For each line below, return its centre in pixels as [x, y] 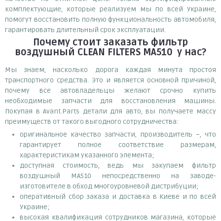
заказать [126, 42]
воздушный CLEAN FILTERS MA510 [95, 52]
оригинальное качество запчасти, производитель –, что [118, 134]
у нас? [190, 52]
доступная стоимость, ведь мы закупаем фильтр [118, 165]
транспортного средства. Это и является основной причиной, [110, 80]
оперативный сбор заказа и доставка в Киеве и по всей [118, 196]
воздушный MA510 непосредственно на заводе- [118, 176]
